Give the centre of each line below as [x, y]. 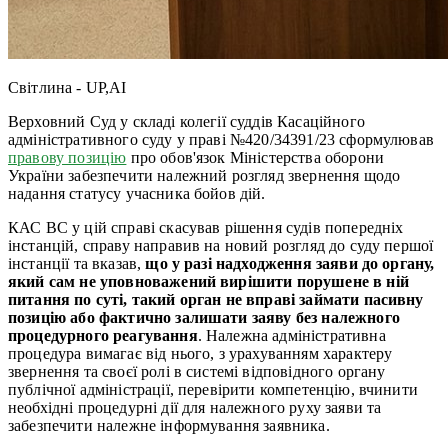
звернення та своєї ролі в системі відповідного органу [197, 371]
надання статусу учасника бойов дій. [137, 193]
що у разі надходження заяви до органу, [290, 263]
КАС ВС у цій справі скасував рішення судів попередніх [206, 227]
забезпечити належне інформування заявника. [169, 425]
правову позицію [67, 157]
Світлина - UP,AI [67, 87]
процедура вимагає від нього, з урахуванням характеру [200, 353]
